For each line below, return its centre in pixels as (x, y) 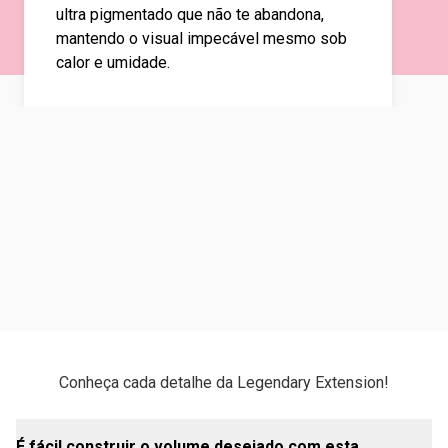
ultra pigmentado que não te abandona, (190, 14)
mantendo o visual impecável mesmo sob (201, 38)
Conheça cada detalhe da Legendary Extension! (224, 382)
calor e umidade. (113, 62)
